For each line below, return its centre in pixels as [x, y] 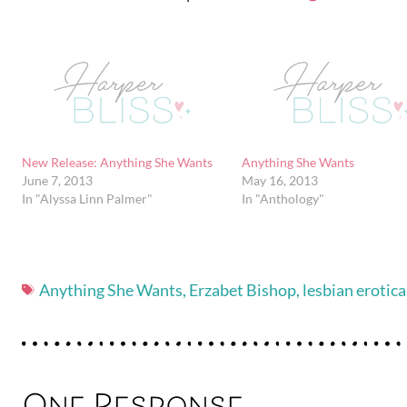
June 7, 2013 [57, 180]
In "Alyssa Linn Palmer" [87, 198]
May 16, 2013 [279, 180]
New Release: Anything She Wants [117, 162]
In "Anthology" [283, 198]
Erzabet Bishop [243, 289]
